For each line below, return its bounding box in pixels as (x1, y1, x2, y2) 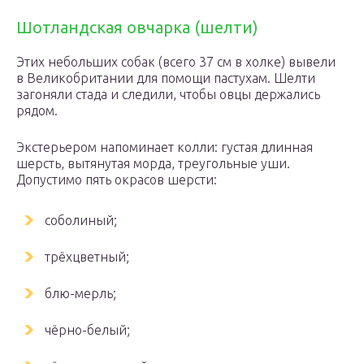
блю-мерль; (45, 286, 116, 301)
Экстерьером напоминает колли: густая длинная (16, 140, 313, 154)
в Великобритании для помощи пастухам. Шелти (16, 71, 315, 85)
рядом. (16, 103, 58, 118)
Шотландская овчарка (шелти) (16, 18, 258, 37)
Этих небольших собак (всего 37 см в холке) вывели (16, 54, 336, 69)
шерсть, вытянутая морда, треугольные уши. (16, 156, 290, 171)
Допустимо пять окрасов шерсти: (16, 172, 217, 187)
